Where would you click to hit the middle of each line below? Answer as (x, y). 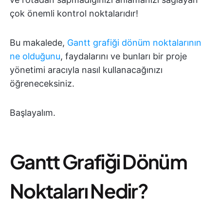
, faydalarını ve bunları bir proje (124, 56)
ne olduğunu (35, 56)
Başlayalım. (33, 113)
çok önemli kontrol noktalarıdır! (74, 13)
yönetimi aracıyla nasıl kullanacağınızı (86, 70)
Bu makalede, (38, 43)
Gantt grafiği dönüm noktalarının (134, 43)
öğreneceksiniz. (42, 83)
